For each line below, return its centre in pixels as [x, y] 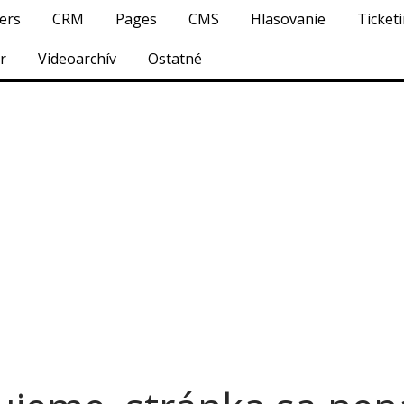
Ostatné [175, 59]
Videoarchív [77, 59]
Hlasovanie [288, 19]
